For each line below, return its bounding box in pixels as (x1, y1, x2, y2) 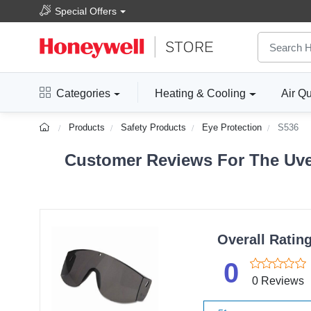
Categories (56, 87, 110, 100)
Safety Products (121, 122, 187, 133)
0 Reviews (251, 274, 304, 287)
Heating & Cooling (155, 87, 246, 100)
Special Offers (55, 5, 117, 17)
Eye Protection (202, 122, 262, 133)
